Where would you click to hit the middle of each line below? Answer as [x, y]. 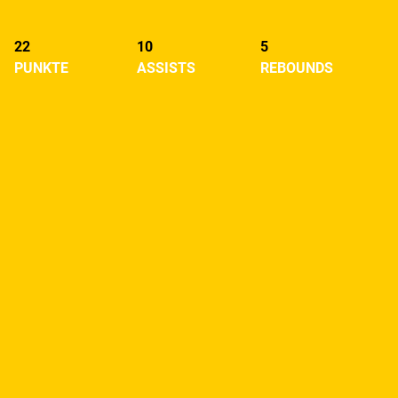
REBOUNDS [297, 68]
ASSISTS [166, 68]
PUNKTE [41, 68]
